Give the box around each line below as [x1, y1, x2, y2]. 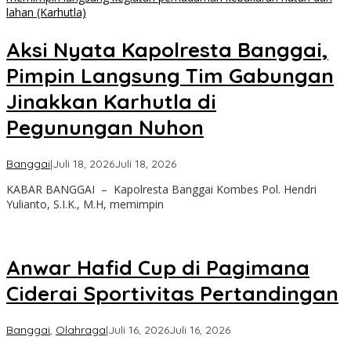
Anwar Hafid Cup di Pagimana [6, 254, 309, 280]
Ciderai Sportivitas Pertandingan [6, 280, 338, 306]
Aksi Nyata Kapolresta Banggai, [6, 36, 328, 63]
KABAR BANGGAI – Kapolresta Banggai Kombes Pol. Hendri [6, 182, 317, 197]
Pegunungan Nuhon [6, 114, 204, 140]
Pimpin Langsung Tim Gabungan [6, 62, 334, 89]
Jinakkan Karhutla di [6, 88, 216, 114]
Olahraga [56, 323, 106, 338]
